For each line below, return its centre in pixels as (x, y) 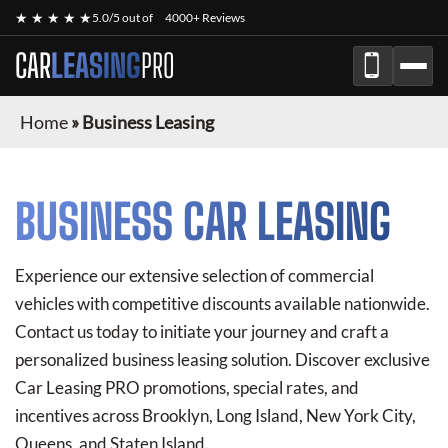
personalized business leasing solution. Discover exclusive (222, 359)
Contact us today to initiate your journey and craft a (202, 331)
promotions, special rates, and (249, 387)
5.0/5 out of (123, 17)
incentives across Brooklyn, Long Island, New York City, (215, 415)
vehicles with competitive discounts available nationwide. (222, 303)
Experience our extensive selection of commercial (194, 275)
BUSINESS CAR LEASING (203, 221)
